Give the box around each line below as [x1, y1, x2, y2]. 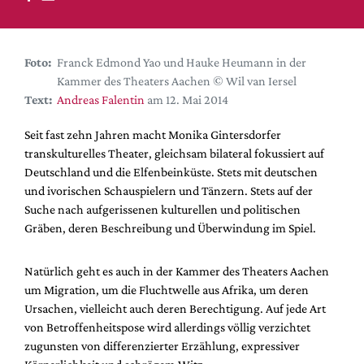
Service [32, 217, 82, 248]
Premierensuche [45, 54, 130, 79]
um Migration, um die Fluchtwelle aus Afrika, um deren [24, 283, 309, 297]
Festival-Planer [45, 78, 123, 102]
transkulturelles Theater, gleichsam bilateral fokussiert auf [24, 146, 324, 161]
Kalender [32, 24, 92, 55]
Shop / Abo [45, 247, 102, 271]
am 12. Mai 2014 [145, 93, 228, 107]
